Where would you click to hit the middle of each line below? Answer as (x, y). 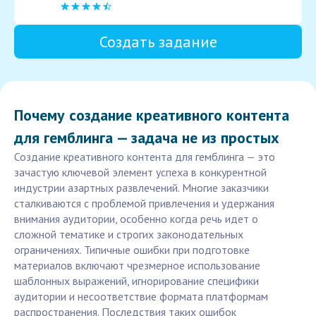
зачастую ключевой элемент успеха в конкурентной (140, 172)
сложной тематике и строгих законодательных (129, 235)
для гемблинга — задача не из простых (147, 138)
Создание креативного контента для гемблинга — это (145, 157)
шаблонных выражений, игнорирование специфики (136, 281)
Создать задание (158, 42)
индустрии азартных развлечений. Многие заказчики (141, 188)
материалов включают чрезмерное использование (137, 266)
